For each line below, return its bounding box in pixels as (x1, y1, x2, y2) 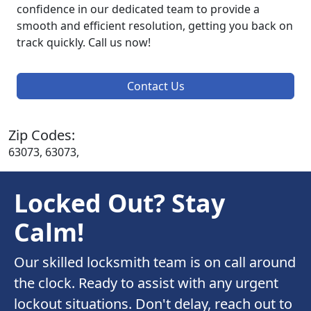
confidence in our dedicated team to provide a (17, 1, 260, 17)
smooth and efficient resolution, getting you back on (17, 18, 293, 34)
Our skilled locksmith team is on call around (14, 253, 296, 272)
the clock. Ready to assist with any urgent (14, 274, 278, 293)
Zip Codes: (8, 126, 75, 145)
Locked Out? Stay (14, 186, 225, 220)
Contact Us (126, 78, 185, 94)
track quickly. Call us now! (17, 35, 151, 51)
